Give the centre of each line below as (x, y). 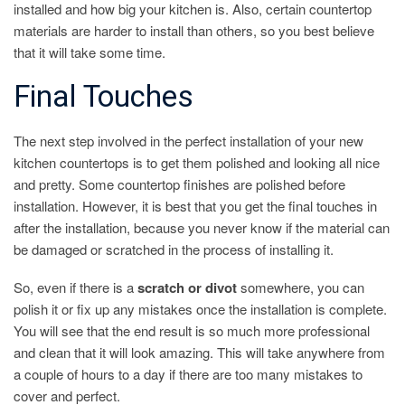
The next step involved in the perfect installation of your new (188, 140)
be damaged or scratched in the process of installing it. (174, 249)
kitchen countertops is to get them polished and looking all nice (197, 162)
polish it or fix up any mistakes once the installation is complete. (200, 308)
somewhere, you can (301, 287)
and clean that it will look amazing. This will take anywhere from (199, 352)
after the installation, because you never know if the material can (202, 227)
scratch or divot (187, 287)
